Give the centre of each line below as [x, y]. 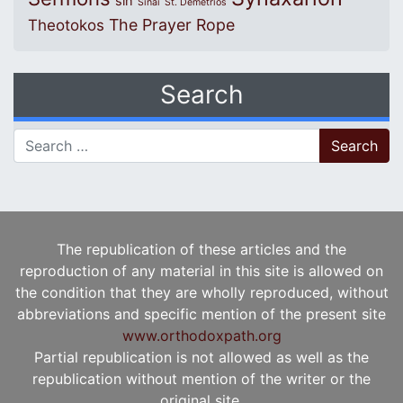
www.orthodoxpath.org [201, 336]
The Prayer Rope [172, 25]
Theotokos [66, 26]
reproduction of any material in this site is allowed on [201, 271]
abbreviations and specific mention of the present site [201, 314]
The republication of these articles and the [201, 250]
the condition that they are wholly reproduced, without [201, 293]
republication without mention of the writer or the [201, 379]
